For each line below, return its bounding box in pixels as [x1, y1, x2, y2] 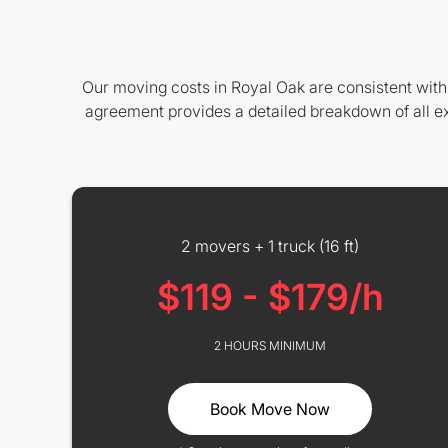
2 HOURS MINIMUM [214, 338, 326, 353]
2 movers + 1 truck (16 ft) [181, 236, 359, 256]
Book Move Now [210, 399, 330, 419]
